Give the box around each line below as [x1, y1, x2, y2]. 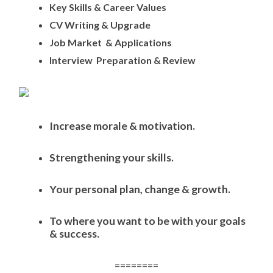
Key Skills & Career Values [49, 1, 167, 13]
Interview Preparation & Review [49, 54, 202, 66]
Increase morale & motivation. [49, 119, 196, 133]
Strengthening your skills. [49, 151, 174, 165]
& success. [49, 227, 100, 241]
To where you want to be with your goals [49, 214, 246, 228]
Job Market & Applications [49, 37, 172, 49]
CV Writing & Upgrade [49, 19, 151, 31]
